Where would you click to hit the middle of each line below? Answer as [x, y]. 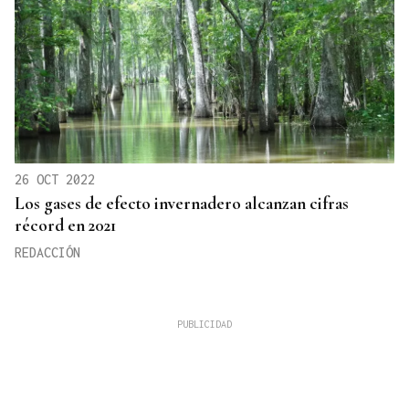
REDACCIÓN [47, 253]
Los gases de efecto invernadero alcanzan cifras [182, 204]
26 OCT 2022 [55, 180]
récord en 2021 [65, 225]
